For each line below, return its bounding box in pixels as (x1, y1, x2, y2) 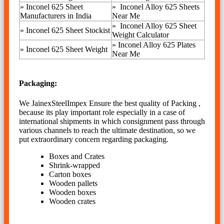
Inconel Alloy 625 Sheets (118, 2, 199, 11)
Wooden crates (49, 196, 95, 205)
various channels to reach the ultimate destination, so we (19, 125, 195, 134)
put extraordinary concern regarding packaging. (19, 134, 168, 143)
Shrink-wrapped (49, 160, 100, 169)
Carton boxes (49, 169, 91, 178)
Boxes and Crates (49, 151, 104, 160)
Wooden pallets (49, 178, 97, 187)
